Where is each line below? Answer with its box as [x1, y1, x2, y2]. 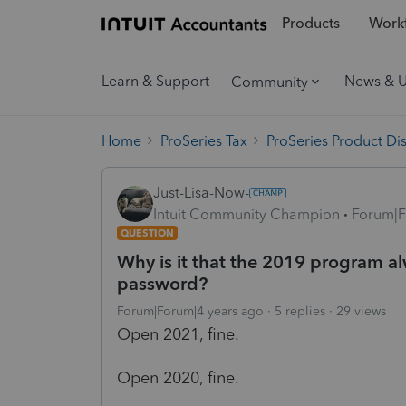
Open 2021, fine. [117, 324, 244, 344]
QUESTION [121, 226, 174, 239]
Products [281, 14, 340, 33]
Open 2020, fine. [117, 367, 244, 388]
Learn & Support [101, 72, 209, 90]
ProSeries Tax [160, 131, 247, 150]
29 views [336, 303, 386, 319]
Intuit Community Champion [153, 205, 340, 223]
